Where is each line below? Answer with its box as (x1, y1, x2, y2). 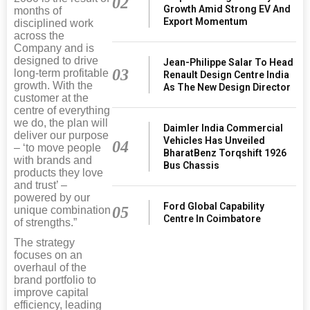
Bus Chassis (163, 159, 220, 171)
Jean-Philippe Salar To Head (163, 56, 294, 68)
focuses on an (14, 248, 82, 261)
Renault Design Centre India (163, 69, 290, 80)
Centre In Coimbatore (163, 212, 262, 224)
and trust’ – (14, 179, 67, 191)
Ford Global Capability (163, 200, 265, 212)
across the (14, 29, 64, 42)
